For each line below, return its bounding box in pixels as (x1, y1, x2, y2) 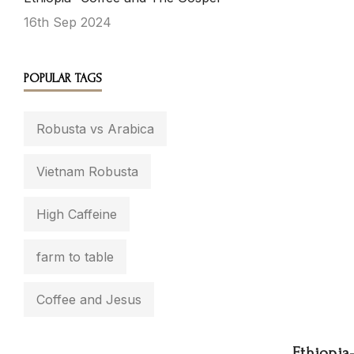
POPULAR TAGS (24, 71, 102, 85)
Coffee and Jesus (36, 292, 141, 307)
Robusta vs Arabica (36, 121, 154, 137)
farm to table (36, 249, 114, 265)
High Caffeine (36, 206, 117, 222)
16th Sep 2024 (24, 14, 111, 30)
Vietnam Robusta (36, 164, 138, 179)
